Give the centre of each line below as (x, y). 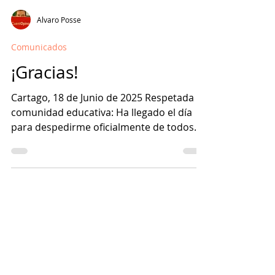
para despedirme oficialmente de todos (103, 182)
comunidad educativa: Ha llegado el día (102, 168)
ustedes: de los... (49, 197)
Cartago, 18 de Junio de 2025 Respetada (103, 153)
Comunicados (39, 102)
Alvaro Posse (59, 75)
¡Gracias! (45, 127)
